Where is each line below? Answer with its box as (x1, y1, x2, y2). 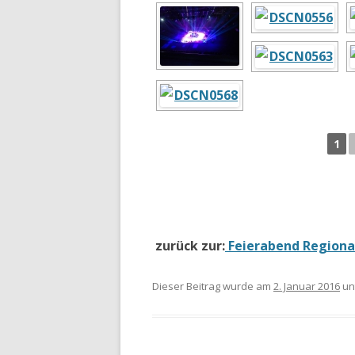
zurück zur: (152, 237, 225, 254)
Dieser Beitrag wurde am (152, 279, 273, 293)
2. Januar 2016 (273, 279, 340, 293)
